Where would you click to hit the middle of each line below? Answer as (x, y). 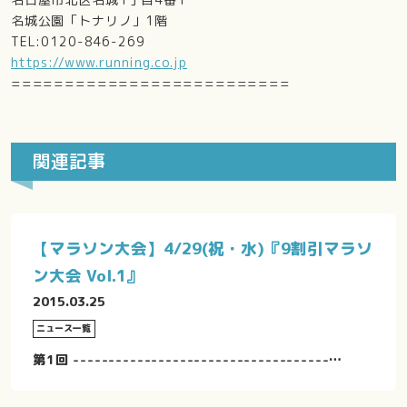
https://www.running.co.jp (99, 62)
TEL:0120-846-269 (78, 41)
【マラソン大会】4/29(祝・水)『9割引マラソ (202, 248)
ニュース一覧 (64, 328)
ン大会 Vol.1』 (87, 275)
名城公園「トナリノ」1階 (89, 20)
